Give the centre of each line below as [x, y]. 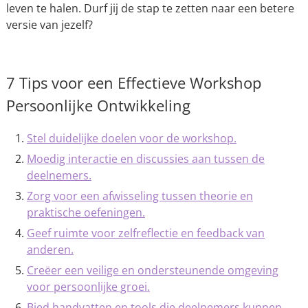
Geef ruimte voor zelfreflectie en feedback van [145, 233]
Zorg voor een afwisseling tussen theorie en [140, 196]
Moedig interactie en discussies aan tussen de [145, 159]
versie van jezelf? [49, 25]
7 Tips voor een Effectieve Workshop [133, 82]
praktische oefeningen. [86, 212]
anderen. [50, 250]
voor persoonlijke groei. [88, 287]
